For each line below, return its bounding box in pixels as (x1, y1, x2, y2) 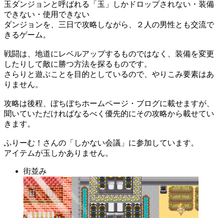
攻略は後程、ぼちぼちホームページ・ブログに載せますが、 (4, 99, 214, 108)
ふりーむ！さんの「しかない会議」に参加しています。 (4, 138, 199, 147)
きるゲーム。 (4, 30, 51, 39)
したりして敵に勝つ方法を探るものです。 (4, 59, 152, 68)
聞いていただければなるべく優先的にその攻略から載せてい (4, 109, 214, 118)
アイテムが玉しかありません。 (4, 148, 113, 157)
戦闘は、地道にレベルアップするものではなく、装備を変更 (4, 49, 214, 58)
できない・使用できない (4, 10, 90, 18)
